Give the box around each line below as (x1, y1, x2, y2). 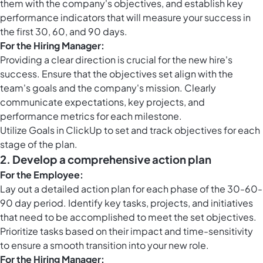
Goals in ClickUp (29, 124, 102, 137)
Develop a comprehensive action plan (12, 153, 211, 167)
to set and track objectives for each (102, 124, 260, 137)
